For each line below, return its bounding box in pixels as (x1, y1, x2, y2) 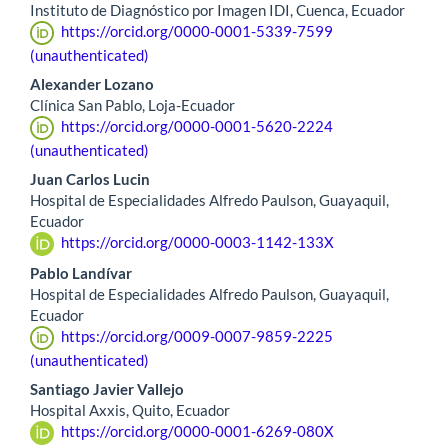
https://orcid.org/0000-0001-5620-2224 (60, 116, 333, 135)
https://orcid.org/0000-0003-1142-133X (60, 232, 334, 251)
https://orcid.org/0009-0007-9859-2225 (60, 327, 333, 346)
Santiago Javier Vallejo (30, 379, 184, 398)
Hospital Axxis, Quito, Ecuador (30, 400, 230, 419)
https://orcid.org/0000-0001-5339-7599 (60, 22, 333, 41)
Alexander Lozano (30, 74, 154, 93)
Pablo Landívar (30, 264, 132, 283)
